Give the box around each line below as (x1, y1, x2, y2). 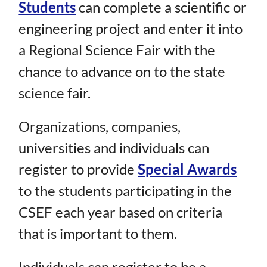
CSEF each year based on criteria (18, 203, 223, 221)
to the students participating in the (18, 182, 232, 200)
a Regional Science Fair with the (18, 41, 216, 59)
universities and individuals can (18, 139, 210, 157)
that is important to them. (18, 225, 178, 243)
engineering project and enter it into (18, 20, 243, 38)
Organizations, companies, (18, 117, 181, 135)
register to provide (18, 160, 138, 178)
